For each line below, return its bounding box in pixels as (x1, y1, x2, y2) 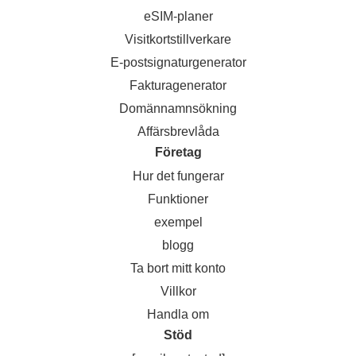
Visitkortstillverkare (125, 33, 231, 46)
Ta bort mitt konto (130, 261, 226, 275)
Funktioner (148, 192, 208, 206)
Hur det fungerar (132, 169, 224, 183)
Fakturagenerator (130, 79, 226, 92)
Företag (154, 145, 202, 159)
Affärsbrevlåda (137, 125, 219, 138)
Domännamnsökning (119, 102, 237, 115)
